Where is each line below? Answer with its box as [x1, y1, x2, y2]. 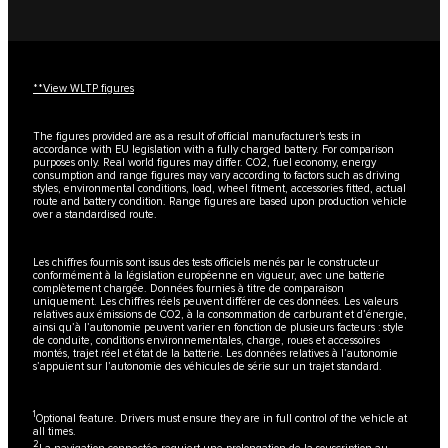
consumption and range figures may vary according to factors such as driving [33, 169, 400, 183]
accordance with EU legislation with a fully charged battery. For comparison [33, 143, 394, 157]
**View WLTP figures [33, 82, 134, 96]
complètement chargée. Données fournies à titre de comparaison [33, 282, 344, 296]
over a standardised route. [33, 208, 157, 222]
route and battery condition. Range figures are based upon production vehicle [33, 195, 407, 209]
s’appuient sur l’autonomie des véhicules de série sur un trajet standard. [33, 360, 382, 374]
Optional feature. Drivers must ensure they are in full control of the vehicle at [36, 411, 407, 425]
